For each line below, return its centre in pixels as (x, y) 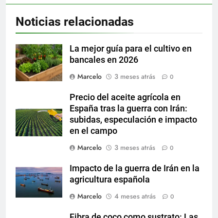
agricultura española (110, 179)
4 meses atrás (135, 196)
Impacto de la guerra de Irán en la (135, 168)
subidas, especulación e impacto (133, 119)
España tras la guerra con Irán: (128, 108)
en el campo (93, 131)
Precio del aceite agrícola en (125, 97)
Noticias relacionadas (75, 21)
